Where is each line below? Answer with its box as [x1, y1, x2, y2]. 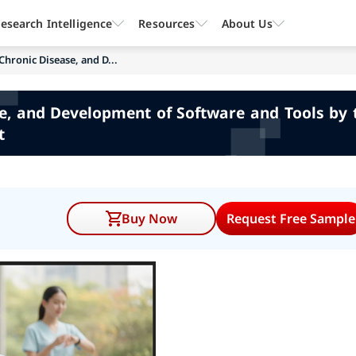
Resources [138, 15, 195, 31]
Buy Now [122, 210, 178, 227]
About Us [221, 15, 273, 31]
